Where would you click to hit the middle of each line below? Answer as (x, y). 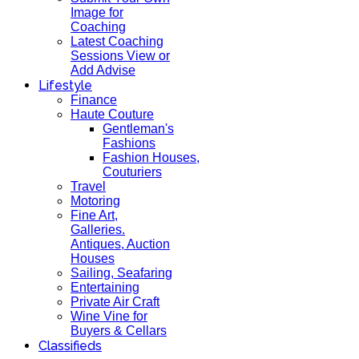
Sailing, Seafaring (121, 273)
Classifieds (70, 346)
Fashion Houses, (151, 157)
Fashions (129, 143)
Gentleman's (138, 129)
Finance (94, 100)
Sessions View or (120, 56)
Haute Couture (112, 114)
